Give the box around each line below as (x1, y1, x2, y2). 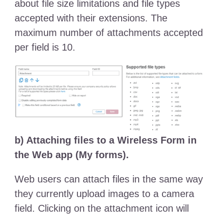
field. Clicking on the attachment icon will (14, 203, 189, 214)
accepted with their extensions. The (14, 12, 167, 23)
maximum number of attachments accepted (14, 27, 203, 38)
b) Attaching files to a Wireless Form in (14, 135, 197, 146)
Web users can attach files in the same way (14, 174, 203, 185)
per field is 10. (14, 41, 75, 53)
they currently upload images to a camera (14, 188, 194, 200)
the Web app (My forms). (14, 149, 129, 161)
